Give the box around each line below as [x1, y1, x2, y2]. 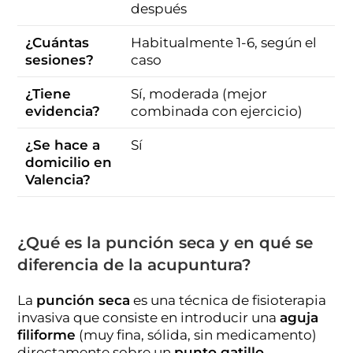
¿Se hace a [25, 136, 101, 153]
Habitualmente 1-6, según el [131, 34, 318, 50]
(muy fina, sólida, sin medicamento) [76, 327, 318, 344]
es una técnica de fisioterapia [130, 292, 327, 309]
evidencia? [25, 102, 101, 119]
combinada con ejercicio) [131, 102, 303, 119]
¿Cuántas [25, 34, 90, 50]
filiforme [17, 327, 76, 344]
